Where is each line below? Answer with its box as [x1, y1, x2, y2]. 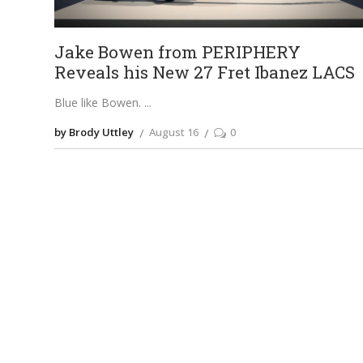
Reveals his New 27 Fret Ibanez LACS [54, 61, 356, 84]
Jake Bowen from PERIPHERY [54, 41, 301, 64]
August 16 [149, 124, 199, 139]
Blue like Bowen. [54, 95, 145, 111]
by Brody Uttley [54, 124, 135, 139]
